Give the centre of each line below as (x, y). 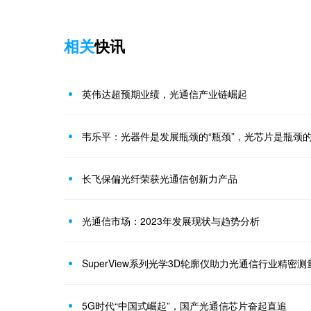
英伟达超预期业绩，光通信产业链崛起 (165, 94)
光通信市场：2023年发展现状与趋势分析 (171, 221)
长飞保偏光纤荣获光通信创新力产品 (160, 179)
